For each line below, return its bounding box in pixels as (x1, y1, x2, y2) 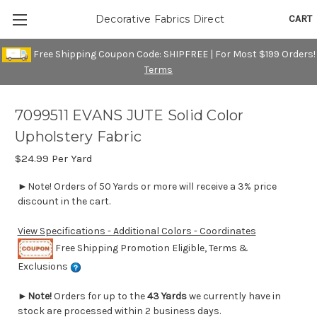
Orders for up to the (53, 290, 147, 303)
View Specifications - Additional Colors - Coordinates (17, 225, 256, 238)
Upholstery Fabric (15, 128, 142, 146)
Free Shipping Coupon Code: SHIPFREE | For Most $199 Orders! (30, 47, 316, 60)
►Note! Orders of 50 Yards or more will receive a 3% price (17, 180, 277, 193)
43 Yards (146, 290, 187, 303)
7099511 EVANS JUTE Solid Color (15, 107, 244, 125)
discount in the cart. (17, 195, 110, 208)
